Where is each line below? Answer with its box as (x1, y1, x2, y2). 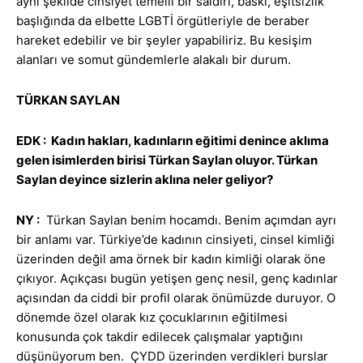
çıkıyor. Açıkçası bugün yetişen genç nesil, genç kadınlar (16, 271, 338, 287)
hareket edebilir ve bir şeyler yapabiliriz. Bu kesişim (16, 32, 312, 49)
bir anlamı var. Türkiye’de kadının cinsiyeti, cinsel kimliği (16, 232, 335, 248)
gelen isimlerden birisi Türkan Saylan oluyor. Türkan (16, 152, 318, 169)
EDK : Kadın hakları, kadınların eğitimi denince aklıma (16, 133, 329, 149)
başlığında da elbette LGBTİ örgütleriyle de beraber (16, 13, 310, 29)
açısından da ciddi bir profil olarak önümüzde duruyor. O (16, 290, 335, 306)
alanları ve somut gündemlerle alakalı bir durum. (16, 52, 291, 68)
